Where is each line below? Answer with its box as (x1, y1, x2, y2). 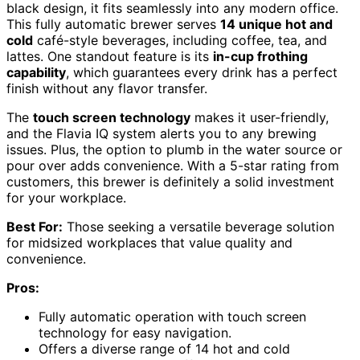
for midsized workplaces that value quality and (6, 234, 292, 251)
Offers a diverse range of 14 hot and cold (39, 340, 290, 357)
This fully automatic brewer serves (6, 15, 220, 32)
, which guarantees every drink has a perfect (66, 63, 337, 80)
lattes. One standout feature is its (6, 47, 213, 64)
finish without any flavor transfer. (6, 80, 207, 96)
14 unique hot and (220, 15, 333, 32)
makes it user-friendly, (190, 108, 329, 125)
